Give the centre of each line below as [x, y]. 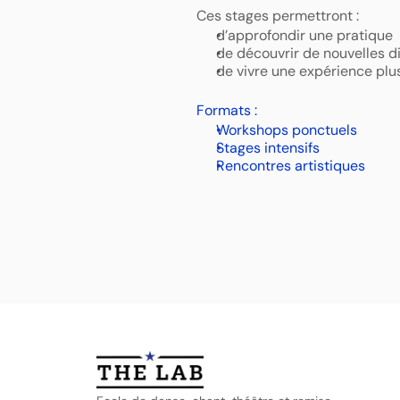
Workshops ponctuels [288, 130]
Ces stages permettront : [279, 16]
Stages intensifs [269, 148]
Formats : [226, 110]
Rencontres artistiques [292, 166]
